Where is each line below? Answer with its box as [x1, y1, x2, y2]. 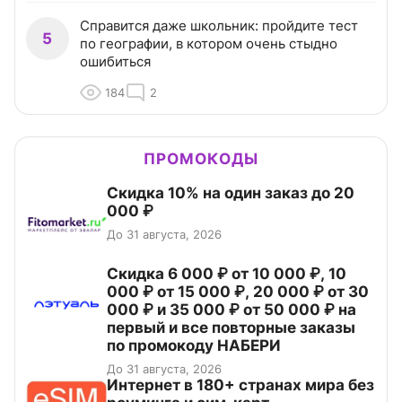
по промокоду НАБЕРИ [107, 336, 281, 355]
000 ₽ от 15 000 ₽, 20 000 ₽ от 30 [107, 283, 369, 301]
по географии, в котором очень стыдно [80, 35, 337, 53]
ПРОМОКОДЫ [144, 150, 258, 169]
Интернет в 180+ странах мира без [107, 376, 374, 395]
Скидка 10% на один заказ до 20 [107, 184, 354, 203]
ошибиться [80, 53, 151, 71]
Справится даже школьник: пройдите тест [80, 17, 358, 35]
